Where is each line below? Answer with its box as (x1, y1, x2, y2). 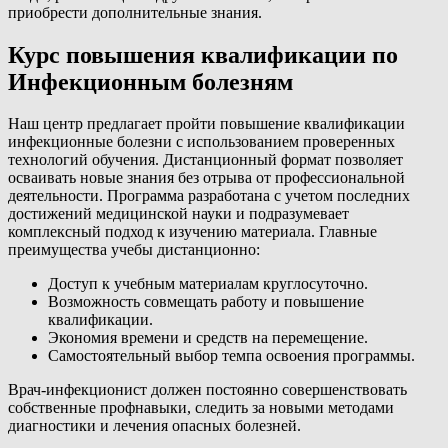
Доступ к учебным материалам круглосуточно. (48, 275, 368, 293)
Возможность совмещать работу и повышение (48, 293, 364, 311)
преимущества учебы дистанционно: (8, 241, 260, 259)
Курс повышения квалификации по (8, 41, 398, 68)
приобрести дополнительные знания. (8, 3, 262, 21)
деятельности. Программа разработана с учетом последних (8, 187, 410, 205)
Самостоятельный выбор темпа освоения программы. (48, 347, 415, 365)
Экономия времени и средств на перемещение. (48, 329, 368, 347)
